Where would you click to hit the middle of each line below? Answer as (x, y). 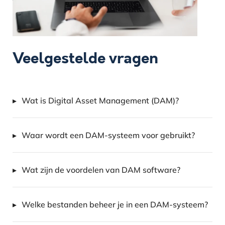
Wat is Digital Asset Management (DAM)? (100, 101)
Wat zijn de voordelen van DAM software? (101, 170)
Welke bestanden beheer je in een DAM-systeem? (115, 205)
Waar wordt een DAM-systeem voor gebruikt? (108, 135)
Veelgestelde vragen (86, 59)
